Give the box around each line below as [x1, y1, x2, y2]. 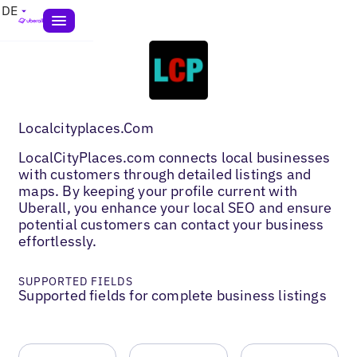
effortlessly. [18, 231, 97, 250]
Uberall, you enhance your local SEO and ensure [18, 198, 332, 217]
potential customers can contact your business [18, 214, 324, 233]
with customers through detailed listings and [18, 164, 312, 183]
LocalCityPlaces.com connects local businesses [18, 147, 331, 167]
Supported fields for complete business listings [18, 285, 327, 304]
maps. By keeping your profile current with [18, 181, 297, 200]
